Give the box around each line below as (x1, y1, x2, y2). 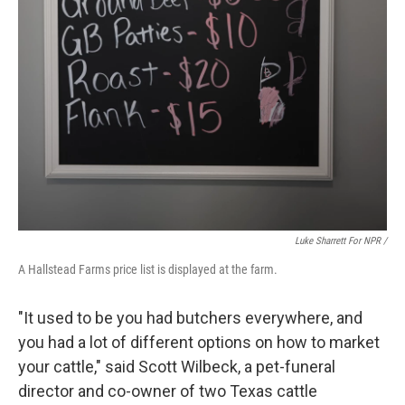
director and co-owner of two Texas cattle (18, 381, 317, 400)
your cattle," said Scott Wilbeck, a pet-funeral (18, 357, 335, 376)
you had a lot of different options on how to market (18, 333, 380, 352)
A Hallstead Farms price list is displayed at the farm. (18, 262, 278, 277)
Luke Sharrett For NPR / (295, 235, 387, 247)
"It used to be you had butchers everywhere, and (18, 308, 363, 327)
